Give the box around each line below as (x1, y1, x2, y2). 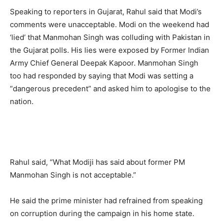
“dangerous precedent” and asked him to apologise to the (10, 84, 211, 93)
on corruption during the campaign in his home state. (10, 209, 194, 218)
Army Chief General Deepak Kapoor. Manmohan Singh (10, 58, 198, 68)
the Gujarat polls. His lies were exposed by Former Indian (10, 45, 209, 55)
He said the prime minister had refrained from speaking (10, 196, 203, 205)
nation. (10, 97, 34, 106)
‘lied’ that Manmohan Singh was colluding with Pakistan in (10, 33, 210, 42)
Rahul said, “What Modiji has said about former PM (10, 157, 185, 167)
